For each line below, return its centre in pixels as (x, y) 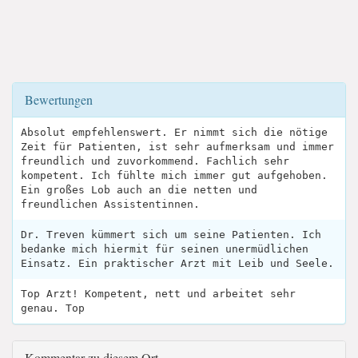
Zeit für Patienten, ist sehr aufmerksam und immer (177, 146)
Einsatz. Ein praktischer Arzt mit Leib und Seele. (177, 263)
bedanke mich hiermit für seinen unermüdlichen (165, 249)
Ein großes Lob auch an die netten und (139, 189)
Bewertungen (59, 99)
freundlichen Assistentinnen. (110, 204)
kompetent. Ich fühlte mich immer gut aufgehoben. (174, 175)
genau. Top (53, 308)
